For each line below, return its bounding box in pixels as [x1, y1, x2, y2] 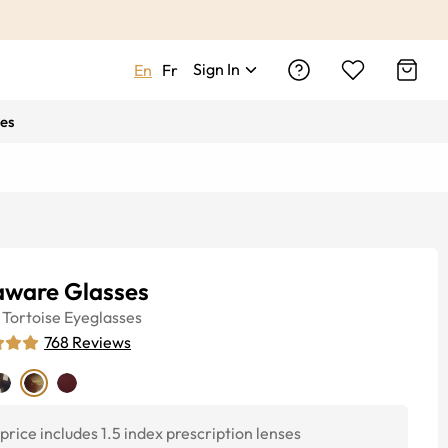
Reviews [72, 332, 131, 352]
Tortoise [2, 307, 61, 327]
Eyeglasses [64, 307, 142, 327]
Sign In [193, 59, 240, 79]
